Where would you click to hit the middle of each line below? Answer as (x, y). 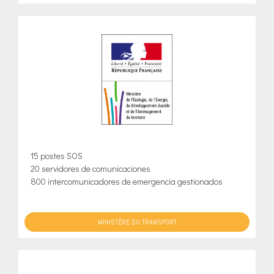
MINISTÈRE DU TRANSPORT (137, 222)
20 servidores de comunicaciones (91, 169)
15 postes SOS (57, 156)
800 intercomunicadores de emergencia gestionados (127, 182)
